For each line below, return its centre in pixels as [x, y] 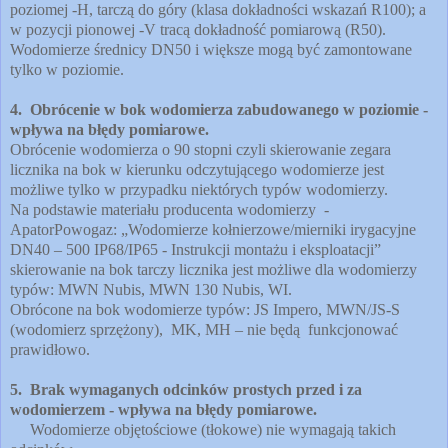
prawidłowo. [50, 349]
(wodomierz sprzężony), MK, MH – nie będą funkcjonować [204, 329]
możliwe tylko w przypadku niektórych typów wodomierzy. [199, 189]
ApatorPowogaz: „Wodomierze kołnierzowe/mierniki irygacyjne [213, 229]
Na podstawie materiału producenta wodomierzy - [169, 209]
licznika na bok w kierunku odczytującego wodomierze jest [197, 169]
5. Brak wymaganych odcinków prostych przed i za [186, 389]
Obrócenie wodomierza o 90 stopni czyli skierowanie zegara [200, 149]
